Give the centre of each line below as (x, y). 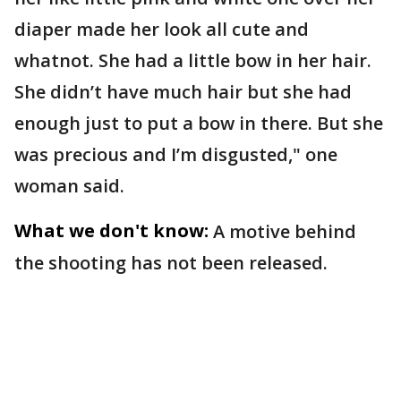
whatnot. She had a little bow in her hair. (193, 60)
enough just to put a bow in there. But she (199, 123)
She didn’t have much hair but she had (183, 91)
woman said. (69, 185)
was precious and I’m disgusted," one (176, 154)
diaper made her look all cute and (162, 29)
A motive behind (285, 231)
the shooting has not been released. (171, 262)
